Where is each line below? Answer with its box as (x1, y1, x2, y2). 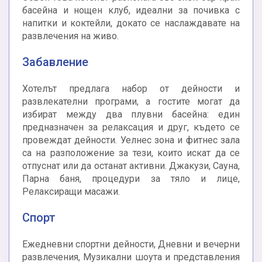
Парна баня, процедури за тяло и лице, (22, 173, 240, 185)
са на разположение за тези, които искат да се (22, 147, 240, 159)
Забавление (22, 55, 88, 70)
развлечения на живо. (22, 30, 119, 42)
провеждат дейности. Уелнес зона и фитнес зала (22, 135, 240, 146)
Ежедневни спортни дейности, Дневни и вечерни (22, 239, 240, 250)
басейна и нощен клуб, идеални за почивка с (22, 5, 240, 16)
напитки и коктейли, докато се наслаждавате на (22, 18, 240, 29)
